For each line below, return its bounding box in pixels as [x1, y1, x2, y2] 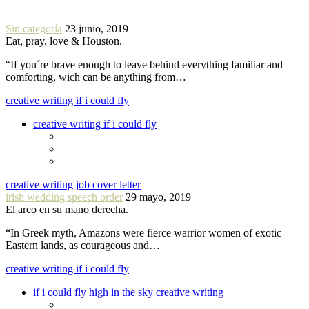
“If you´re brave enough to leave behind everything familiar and [6, 58, 283, 70]
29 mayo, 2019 [126, 190, 191, 203]
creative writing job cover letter [6, 178, 141, 190]
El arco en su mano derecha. [6, 203, 128, 215]
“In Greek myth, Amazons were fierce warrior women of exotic [6, 226, 281, 239]
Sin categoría [6, 22, 62, 34]
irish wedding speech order [6, 190, 123, 203]
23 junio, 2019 [65, 22, 128, 34]
